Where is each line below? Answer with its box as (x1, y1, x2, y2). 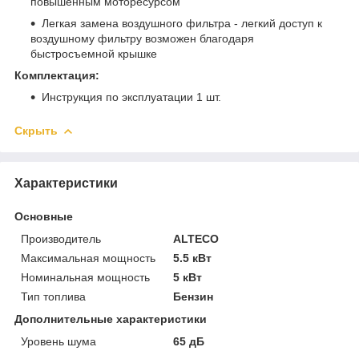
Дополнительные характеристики (14, 312, 207, 325)
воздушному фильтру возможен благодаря (30, 31, 254, 45)
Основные (14, 209, 73, 223)
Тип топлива (21, 289, 86, 303)
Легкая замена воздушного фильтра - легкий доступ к (42, 16, 322, 30)
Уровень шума (21, 334, 96, 348)
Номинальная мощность (21, 270, 150, 284)
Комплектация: (14, 68, 99, 82)
